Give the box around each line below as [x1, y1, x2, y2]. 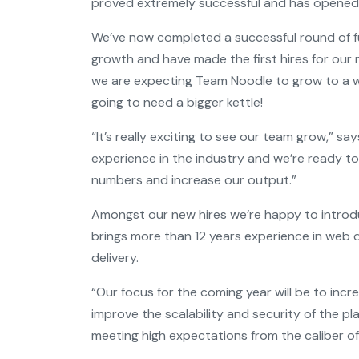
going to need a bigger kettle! [91, 94, 263, 111]
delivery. [91, 249, 139, 266]
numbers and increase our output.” [91, 171, 296, 188]
